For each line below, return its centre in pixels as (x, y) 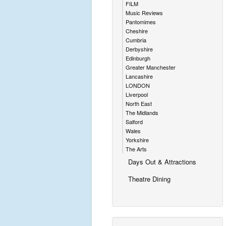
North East (139, 103)
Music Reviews (144, 13)
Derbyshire (139, 49)
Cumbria (136, 40)
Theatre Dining (149, 179)
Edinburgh (138, 58)
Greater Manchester (151, 67)
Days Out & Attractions (162, 162)
